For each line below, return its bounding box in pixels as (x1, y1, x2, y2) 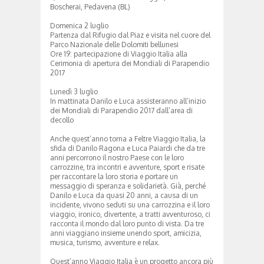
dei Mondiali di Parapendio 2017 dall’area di (50, 105, 193, 115)
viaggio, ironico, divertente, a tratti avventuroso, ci (50, 209, 210, 219)
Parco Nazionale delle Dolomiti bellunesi (50, 39, 179, 49)
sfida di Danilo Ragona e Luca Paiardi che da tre (50, 143, 205, 153)
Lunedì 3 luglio (50, 87, 98, 96)
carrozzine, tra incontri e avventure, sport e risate (50, 162, 204, 171)
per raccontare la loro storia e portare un (50, 171, 178, 181)
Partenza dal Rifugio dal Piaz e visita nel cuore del (50, 30, 210, 39)
